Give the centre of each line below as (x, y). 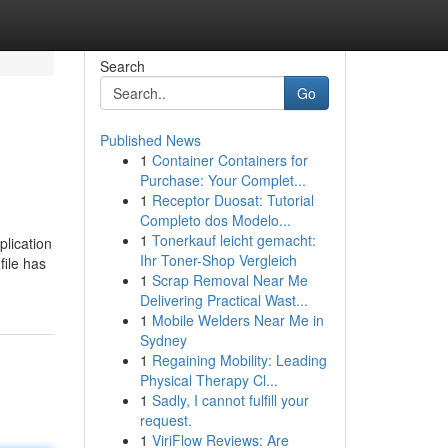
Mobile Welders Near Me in (237, 320)
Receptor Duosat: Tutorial (232, 200)
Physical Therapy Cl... (208, 380)
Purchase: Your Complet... (222, 180)
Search (122, 66)
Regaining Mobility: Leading (239, 360)
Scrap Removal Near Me (229, 280)
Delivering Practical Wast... (223, 300)
